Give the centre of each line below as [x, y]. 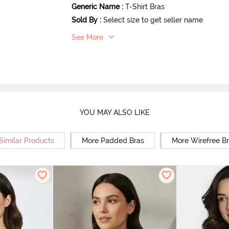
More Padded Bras [113, 141]
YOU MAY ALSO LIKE [114, 112]
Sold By [85, 20]
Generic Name [96, 7]
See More [88, 37]
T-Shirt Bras [145, 7]
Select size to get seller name [153, 20]
